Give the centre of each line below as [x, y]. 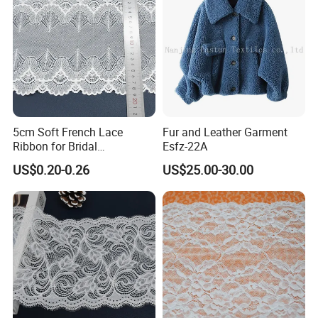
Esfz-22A [185, 146]
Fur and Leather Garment [225, 132]
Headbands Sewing [62, 160]
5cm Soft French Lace [68, 132]
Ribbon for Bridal [55, 146]
